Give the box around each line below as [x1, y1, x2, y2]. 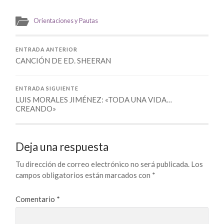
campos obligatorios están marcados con [15, 170, 152, 179]
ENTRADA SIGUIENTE [15, 85, 79, 91]
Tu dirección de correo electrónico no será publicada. [15, 159, 190, 168]
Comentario [15, 194, 57, 203]
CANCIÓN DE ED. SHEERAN [15, 55, 111, 65]
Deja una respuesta [15, 139, 109, 153]
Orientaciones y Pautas [33, 16, 98, 24]
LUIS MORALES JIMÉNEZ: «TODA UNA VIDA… [15, 94, 172, 104]
